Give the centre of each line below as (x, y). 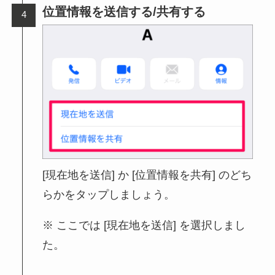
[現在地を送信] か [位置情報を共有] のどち (147, 175)
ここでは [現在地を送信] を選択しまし (151, 226)
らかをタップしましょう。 (109, 195)
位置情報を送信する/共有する (124, 11)
